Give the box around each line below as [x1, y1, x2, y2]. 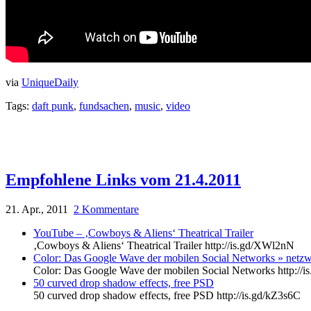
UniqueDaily [22, 76, 78, 89]
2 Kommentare [74, 203, 139, 216]
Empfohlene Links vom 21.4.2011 [6, 171, 241, 190]
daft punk [32, 100, 74, 112]
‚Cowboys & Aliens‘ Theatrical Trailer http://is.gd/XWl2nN [33, 239, 294, 252]
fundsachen [79, 100, 129, 112]
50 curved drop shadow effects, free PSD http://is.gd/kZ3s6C [33, 289, 301, 302]
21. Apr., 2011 [6, 203, 68, 216]
